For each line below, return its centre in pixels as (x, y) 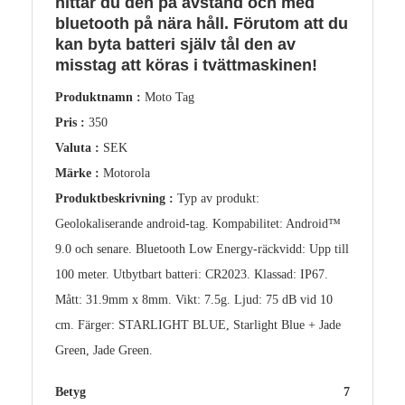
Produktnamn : (100, 98)
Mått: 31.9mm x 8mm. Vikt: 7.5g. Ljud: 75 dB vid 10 (194, 300)
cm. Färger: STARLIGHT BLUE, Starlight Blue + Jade (198, 325)
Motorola (127, 174)
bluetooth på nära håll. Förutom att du (202, 24)
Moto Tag (170, 98)
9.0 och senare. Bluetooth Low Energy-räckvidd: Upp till (202, 250)
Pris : (72, 123)
